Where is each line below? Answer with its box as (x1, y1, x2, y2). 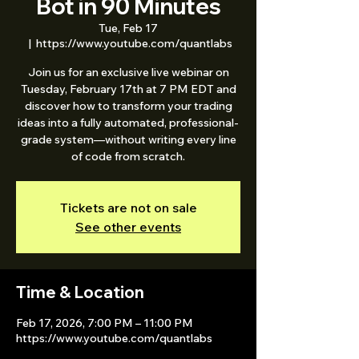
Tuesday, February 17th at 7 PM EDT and (20, 82, 236, 96)
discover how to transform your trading (24, 99, 232, 113)
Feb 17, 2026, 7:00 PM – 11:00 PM (16, 316, 193, 330)
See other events (75, 219, 181, 235)
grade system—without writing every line (20, 132, 236, 147)
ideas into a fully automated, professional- (18, 115, 239, 130)
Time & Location (16, 282, 144, 302)
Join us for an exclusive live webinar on (27, 65, 229, 79)
